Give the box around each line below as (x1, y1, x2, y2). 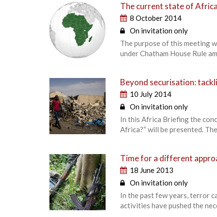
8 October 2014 (130, 14, 182, 23)
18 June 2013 (130, 166, 174, 175)
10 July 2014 (130, 90, 172, 99)
